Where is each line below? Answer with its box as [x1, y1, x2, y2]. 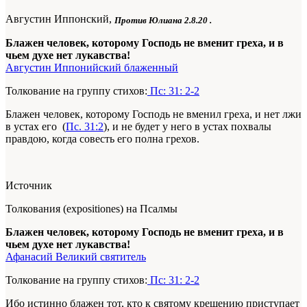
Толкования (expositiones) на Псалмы [5, 202, 177, 214]
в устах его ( [5, 120, 66, 132]
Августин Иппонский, [5, 13, 114, 25]
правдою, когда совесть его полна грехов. [5, 132, 199, 145]
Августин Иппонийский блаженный [5, 61, 178, 73]
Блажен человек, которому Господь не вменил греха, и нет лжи [5, 108, 302, 120]
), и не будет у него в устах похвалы [103, 120, 271, 132]
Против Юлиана [114, 14, 184, 25]
